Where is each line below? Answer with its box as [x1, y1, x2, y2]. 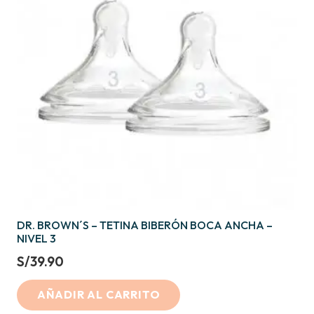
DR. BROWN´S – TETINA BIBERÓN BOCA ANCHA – [17, 218, 273, 233]
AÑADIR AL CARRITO [36, 287, 161, 302]
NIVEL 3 [17, 231, 56, 246]
